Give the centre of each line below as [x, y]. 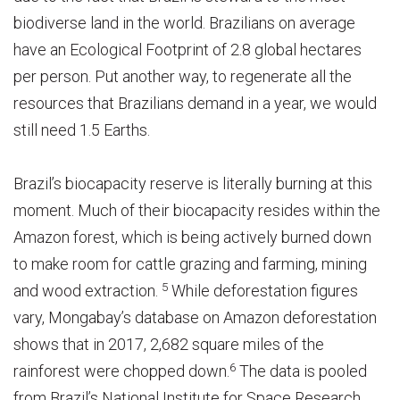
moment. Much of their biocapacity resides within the [197, 211]
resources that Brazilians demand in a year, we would [195, 104]
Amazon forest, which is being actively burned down [192, 237]
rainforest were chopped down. [121, 371]
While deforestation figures [263, 291]
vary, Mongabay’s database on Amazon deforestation [195, 318]
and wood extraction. [87, 291]
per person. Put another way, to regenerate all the [183, 77]
